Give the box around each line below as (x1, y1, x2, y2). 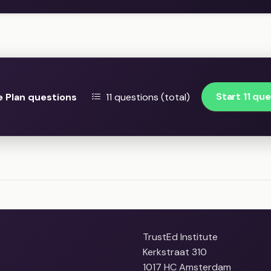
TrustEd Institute (143, 230, 218, 244)
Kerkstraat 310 (143, 246, 207, 259)
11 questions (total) (105, 90, 190, 103)
